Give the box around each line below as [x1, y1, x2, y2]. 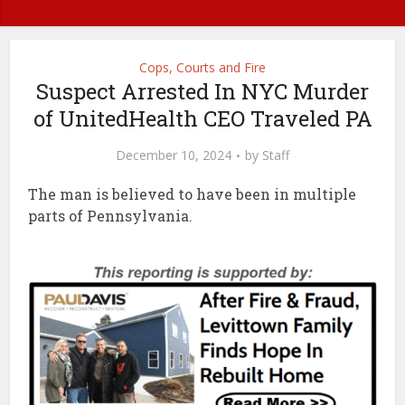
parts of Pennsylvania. [28, 205, 193, 225]
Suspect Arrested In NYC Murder [36, 76, 369, 106]
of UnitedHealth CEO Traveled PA [33, 103, 372, 133]
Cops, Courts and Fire [139, 58, 266, 76]
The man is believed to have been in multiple [28, 184, 357, 203]
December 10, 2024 [116, 146, 231, 164]
